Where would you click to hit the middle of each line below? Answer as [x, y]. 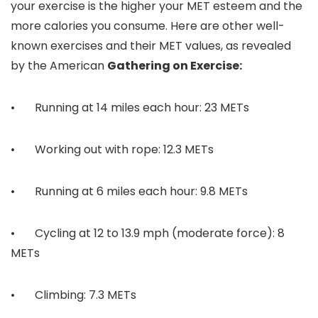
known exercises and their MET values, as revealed [151, 46]
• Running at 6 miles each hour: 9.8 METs [129, 192]
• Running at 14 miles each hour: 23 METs [130, 108]
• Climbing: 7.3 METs [73, 295]
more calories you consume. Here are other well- [148, 26]
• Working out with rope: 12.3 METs [112, 150]
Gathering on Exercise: [175, 66]
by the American [59, 66]
